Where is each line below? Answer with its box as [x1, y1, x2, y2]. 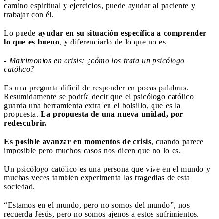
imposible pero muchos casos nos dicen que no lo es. [4, 146, 181, 154]
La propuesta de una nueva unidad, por [41, 109, 183, 118]
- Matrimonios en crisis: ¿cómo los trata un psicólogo [4, 56, 185, 65]
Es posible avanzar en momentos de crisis [4, 137, 151, 146]
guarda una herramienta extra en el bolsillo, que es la [4, 101, 181, 109]
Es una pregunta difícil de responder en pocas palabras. [4, 83, 189, 92]
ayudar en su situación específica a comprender [38, 28, 207, 37]
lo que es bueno [4, 37, 59, 46]
